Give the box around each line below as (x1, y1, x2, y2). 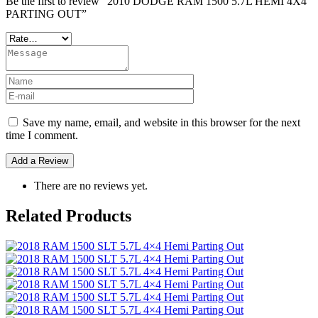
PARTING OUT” (6, 8, 87, 21)
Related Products (6, 207, 131, 226)
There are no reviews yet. (34, 180, 148, 192)
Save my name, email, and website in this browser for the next (23, 116, 300, 129)
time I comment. (6, 129, 78, 142)
